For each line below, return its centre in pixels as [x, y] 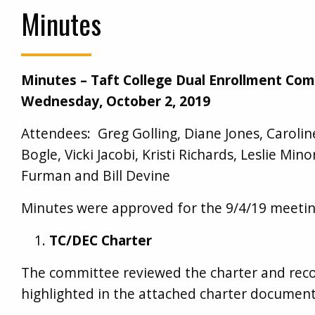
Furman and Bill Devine [96, 176]
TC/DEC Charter [101, 240]
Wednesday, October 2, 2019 [116, 101]
